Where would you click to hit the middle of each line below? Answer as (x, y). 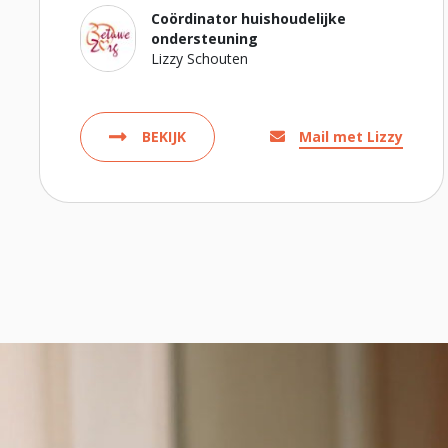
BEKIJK (164, 136)
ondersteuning (204, 38)
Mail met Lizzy (351, 136)
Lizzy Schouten (199, 58)
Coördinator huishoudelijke (248, 18)
